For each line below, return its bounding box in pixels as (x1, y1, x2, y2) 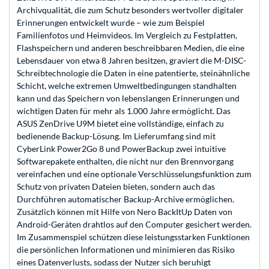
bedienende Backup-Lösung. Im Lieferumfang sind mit (17, 131, 216, 142)
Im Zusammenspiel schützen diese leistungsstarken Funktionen (17, 232, 250, 243)
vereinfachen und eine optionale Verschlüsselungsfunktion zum (17, 169, 252, 180)
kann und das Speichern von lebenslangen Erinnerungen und (17, 93, 240, 104)
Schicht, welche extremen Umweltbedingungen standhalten (17, 80, 237, 91)
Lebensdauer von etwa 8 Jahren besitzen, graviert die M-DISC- (17, 55, 246, 66)
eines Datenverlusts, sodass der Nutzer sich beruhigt (17, 257, 211, 268)
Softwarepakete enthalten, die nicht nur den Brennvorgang (17, 156, 234, 167)
